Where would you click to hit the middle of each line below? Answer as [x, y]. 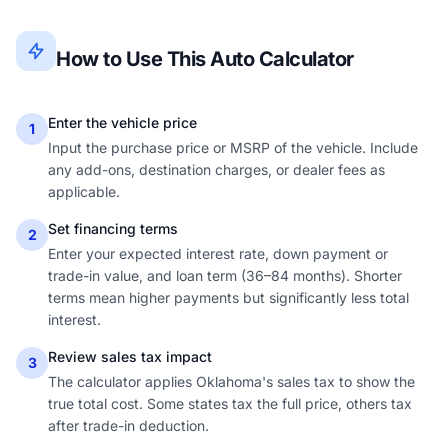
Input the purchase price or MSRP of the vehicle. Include [233, 147]
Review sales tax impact [130, 356]
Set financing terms [113, 228]
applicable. [84, 191]
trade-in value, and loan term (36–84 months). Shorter [225, 275]
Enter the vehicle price [122, 122]
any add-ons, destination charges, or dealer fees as [216, 169]
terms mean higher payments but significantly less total [228, 297]
